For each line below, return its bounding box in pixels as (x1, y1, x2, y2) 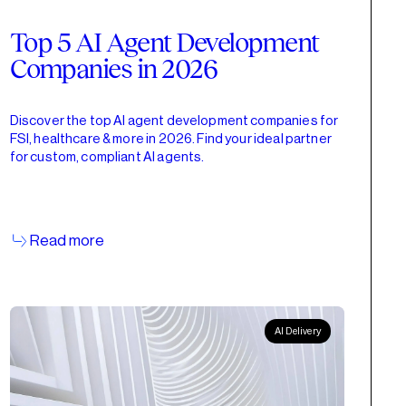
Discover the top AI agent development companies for (9, 113, 339, 128)
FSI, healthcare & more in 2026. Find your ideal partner (9, 131, 332, 146)
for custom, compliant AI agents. (9, 150, 205, 164)
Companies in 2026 (9, 53, 217, 84)
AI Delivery (274, 326, 322, 337)
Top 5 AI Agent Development (9, 27, 319, 58)
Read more (30, 232, 105, 248)
